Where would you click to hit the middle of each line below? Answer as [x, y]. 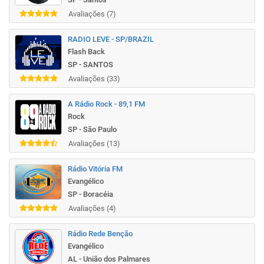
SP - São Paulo [92, 129]
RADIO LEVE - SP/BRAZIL [111, 39]
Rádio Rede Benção [100, 234]
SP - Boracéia [90, 194]
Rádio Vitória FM [95, 169]
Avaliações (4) [92, 209]
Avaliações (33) [94, 79]
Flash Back [86, 52]
